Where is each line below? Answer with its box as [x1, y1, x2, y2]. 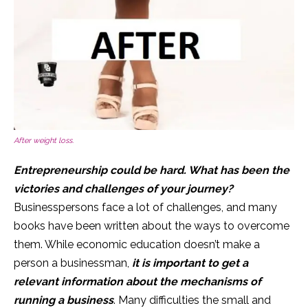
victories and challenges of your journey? [14, 181, 233, 195]
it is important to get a [132, 256, 248, 269]
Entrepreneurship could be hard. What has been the [14, 163, 289, 177]
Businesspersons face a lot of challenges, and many [14, 200, 277, 214]
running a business [14, 293, 113, 307]
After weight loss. [14, 135, 74, 145]
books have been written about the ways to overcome [14, 219, 289, 232]
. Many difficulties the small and [113, 293, 271, 307]
